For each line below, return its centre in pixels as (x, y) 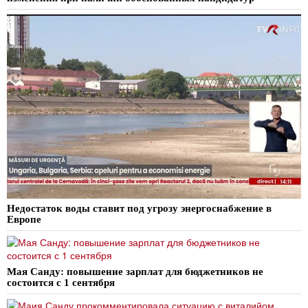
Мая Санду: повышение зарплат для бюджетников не (135, 271)
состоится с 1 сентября (61, 282)
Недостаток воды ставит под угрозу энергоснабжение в (139, 208)
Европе (24, 219)
